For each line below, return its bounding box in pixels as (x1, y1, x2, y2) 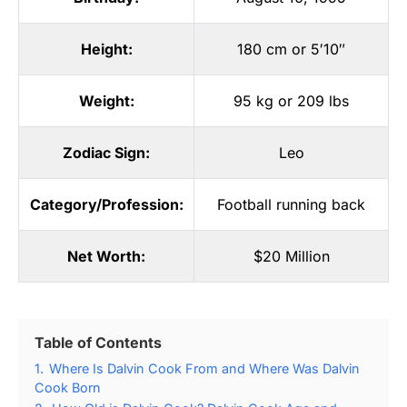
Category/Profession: (29, 194, 184, 213)
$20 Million (253, 246, 330, 265)
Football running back (217, 194, 365, 213)
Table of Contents (35, 333, 162, 352)
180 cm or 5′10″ (237, 39, 345, 58)
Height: (80, 39, 133, 58)
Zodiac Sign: (63, 143, 150, 162)
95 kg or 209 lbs (233, 91, 349, 110)
